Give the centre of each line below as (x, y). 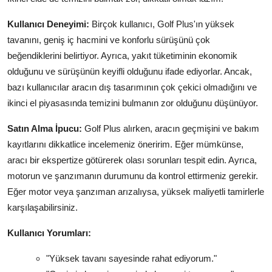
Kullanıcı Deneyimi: (48, 24)
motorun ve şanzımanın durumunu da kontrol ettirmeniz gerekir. (133, 176)
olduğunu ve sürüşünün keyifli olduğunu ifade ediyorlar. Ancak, (130, 72)
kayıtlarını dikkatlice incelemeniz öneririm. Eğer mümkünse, (125, 144)
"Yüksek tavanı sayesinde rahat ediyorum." (131, 259)
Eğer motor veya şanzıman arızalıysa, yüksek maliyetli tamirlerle (136, 192)
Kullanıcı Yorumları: (49, 233)
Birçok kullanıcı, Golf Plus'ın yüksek (162, 24)
